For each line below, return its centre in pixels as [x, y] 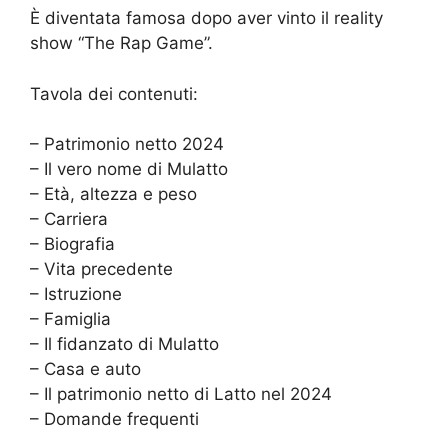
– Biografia [72, 244]
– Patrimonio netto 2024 [127, 144]
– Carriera [69, 219]
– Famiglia [70, 319]
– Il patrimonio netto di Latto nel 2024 [181, 394]
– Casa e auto [85, 369]
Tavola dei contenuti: [114, 93]
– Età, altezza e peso [113, 194]
